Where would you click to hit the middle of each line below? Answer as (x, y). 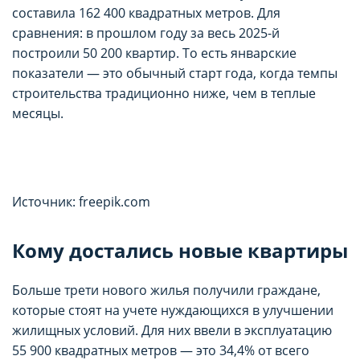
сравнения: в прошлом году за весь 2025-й (146, 33)
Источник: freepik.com (81, 201)
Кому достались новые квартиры (180, 250)
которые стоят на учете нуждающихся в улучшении (173, 310)
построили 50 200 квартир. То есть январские (154, 53)
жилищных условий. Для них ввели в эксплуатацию (172, 330)
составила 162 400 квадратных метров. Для (146, 12)
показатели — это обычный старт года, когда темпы (175, 73)
